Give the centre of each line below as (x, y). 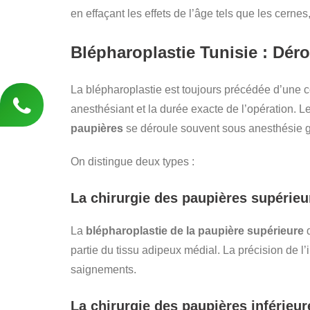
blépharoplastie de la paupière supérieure (195, 230)
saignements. (103, 269)
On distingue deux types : (133, 161)
